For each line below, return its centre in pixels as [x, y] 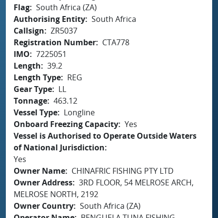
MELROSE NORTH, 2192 [56, 194]
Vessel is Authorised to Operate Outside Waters [105, 136]
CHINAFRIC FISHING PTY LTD [123, 171]
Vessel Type [36, 112]
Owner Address [43, 182]
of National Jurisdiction [59, 147]
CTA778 [116, 42]
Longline [79, 112]
